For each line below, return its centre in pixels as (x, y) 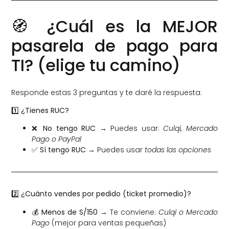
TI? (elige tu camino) (96, 65)
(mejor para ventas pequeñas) (108, 223)
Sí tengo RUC (63, 150)
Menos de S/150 (70, 212)
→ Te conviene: (128, 212)
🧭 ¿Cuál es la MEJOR (114, 26)
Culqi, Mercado (190, 129)
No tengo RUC (70, 129)
